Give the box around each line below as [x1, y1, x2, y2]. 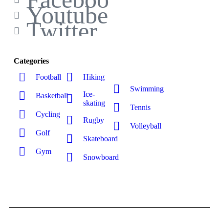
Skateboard [83, 134, 118, 143]
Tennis [130, 103, 151, 111]
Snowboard [83, 153, 119, 161]
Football [36, 72, 61, 81]
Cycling [36, 109, 60, 118]
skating [83, 98, 105, 107]
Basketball [36, 91, 68, 100]
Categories [14, 56, 49, 65]
